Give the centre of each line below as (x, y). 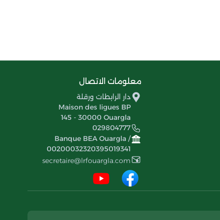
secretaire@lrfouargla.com (86, 161)
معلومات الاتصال (110, 81)
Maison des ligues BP (95, 107)
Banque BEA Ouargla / (93, 138)
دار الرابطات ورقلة (104, 97)
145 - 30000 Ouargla (96, 117)
